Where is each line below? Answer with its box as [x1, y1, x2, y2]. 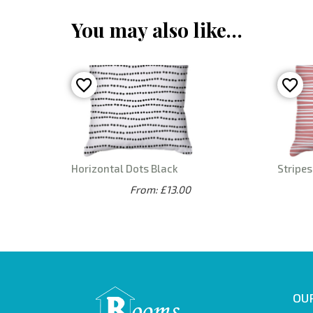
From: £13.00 [130, 183, 191, 196]
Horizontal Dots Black [71, 162, 178, 175]
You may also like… [71, 17, 242, 43]
